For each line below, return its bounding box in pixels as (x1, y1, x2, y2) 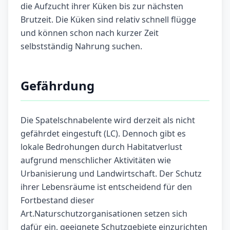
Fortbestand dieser (21, 195, 94, 206)
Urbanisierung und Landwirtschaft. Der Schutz (21, 168, 202, 180)
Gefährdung (21, 77, 94, 94)
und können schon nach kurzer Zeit (21, 27, 159, 39)
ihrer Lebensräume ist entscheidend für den (21, 181, 192, 193)
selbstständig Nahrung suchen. (21, 41, 142, 52)
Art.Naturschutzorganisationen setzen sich (21, 208, 187, 220)
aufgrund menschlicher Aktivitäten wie (21, 155, 171, 166)
